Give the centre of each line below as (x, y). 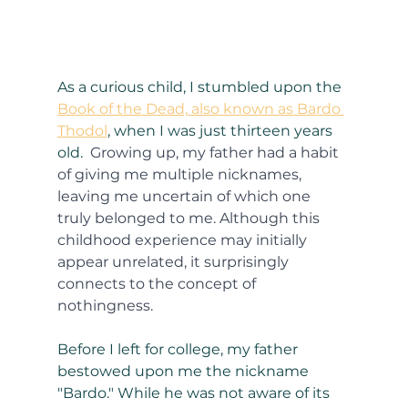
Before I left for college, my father (179, 350)
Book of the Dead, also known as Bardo (200, 109)
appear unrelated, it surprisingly (174, 262)
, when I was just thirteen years (221, 131)
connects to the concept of (158, 284)
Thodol (82, 131)
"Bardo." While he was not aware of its (195, 393)
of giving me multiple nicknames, (181, 175)
